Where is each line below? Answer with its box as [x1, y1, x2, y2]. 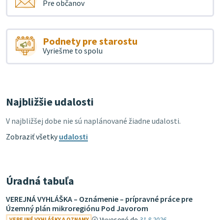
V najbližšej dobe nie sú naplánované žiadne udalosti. [6, 116, 181, 126]
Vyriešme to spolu [42, 46, 103, 55]
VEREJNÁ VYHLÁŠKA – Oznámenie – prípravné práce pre [6, 194, 192, 204]
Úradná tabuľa [6, 174, 74, 188]
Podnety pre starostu [42, 35, 137, 47]
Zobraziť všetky [6, 132, 59, 141]
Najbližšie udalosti [6, 95, 94, 109]
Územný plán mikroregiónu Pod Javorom [6, 203, 148, 213]
